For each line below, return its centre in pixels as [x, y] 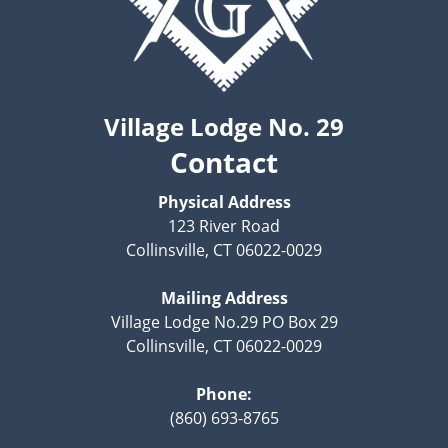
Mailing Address [224, 297]
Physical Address [224, 201]
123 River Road [224, 225]
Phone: [224, 393]
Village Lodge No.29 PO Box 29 [224, 321]
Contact [224, 161]
